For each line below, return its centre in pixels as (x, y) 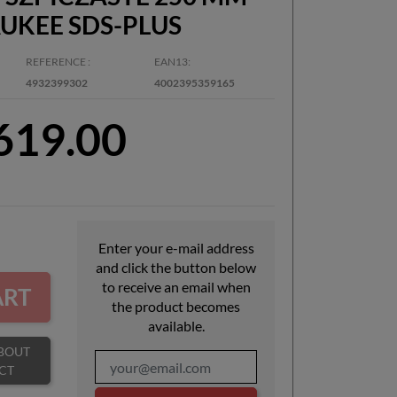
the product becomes (176, 306)
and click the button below (176, 267)
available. (176, 326)
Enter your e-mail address (176, 248)
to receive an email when (176, 287)
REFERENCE (56, 62)
